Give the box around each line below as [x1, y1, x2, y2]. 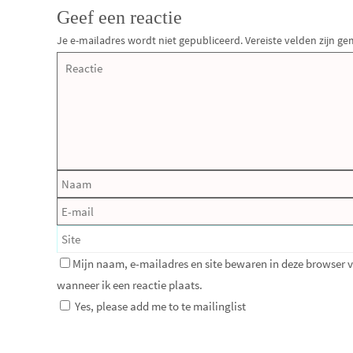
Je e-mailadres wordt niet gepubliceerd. [57, 33, 243, 47]
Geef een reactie [57, 6, 182, 28]
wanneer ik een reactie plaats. [57, 277, 203, 293]
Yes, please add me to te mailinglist [72, 299, 246, 314]
